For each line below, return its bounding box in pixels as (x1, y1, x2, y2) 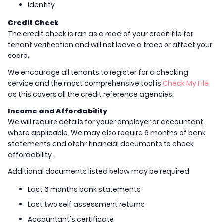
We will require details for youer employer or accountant (8, 117, 203, 127)
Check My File (163, 78, 209, 89)
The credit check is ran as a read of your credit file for (8, 29, 193, 39)
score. (8, 51, 29, 61)
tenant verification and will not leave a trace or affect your (8, 40, 212, 50)
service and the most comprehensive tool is (8, 78, 163, 89)
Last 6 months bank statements (28, 184, 141, 195)
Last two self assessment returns (28, 199, 146, 210)
